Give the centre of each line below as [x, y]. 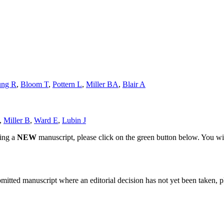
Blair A [134, 84]
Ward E [46, 120]
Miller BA [102, 84]
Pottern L [67, 84]
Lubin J [74, 120]
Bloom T [34, 84]
